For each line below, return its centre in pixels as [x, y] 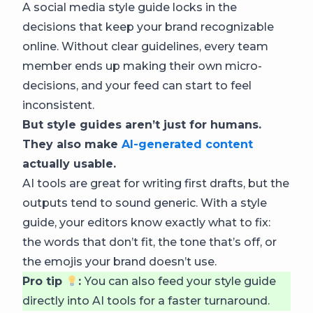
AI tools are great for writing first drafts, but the [156, 183]
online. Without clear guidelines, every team [145, 46]
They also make [72, 144]
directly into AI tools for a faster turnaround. [146, 301]
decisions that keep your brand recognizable [148, 27]
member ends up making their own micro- [142, 66]
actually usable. [69, 164]
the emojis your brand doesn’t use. [119, 262]
